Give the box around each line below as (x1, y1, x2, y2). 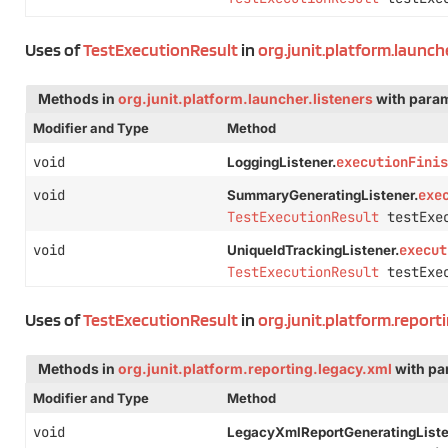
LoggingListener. (226, 154, 336, 170)
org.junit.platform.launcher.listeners (118, 91, 373, 107)
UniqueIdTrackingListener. (226, 242, 399, 258)
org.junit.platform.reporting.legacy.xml (118, 361, 392, 377)
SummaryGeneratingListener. (226, 187, 418, 203)
